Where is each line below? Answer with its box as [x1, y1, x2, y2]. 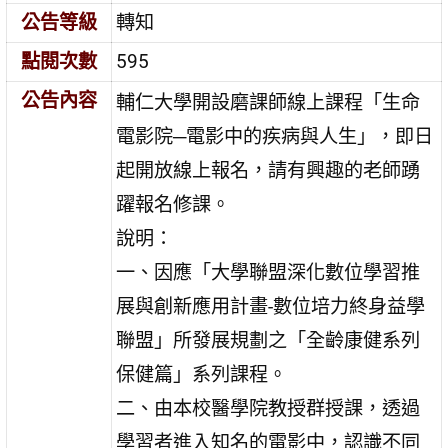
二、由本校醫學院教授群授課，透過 [116, 397, 421, 421]
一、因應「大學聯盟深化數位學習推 [116, 261, 421, 285]
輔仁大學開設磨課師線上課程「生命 [116, 91, 421, 115]
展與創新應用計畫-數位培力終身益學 [116, 295, 426, 319]
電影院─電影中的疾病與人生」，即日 [116, 125, 434, 149]
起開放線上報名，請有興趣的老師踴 [116, 159, 421, 183]
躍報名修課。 [116, 193, 231, 217]
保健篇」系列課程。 [116, 363, 288, 387]
